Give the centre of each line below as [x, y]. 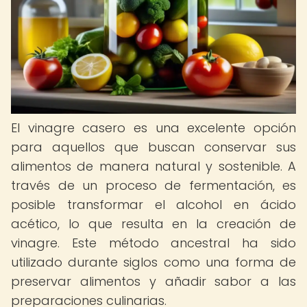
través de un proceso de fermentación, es [153, 185]
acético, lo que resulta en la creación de [153, 224]
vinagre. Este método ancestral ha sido [153, 243]
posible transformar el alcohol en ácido [153, 205]
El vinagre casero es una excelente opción [153, 128]
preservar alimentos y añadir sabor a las [153, 281]
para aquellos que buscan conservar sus [153, 147]
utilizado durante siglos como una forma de [153, 262]
